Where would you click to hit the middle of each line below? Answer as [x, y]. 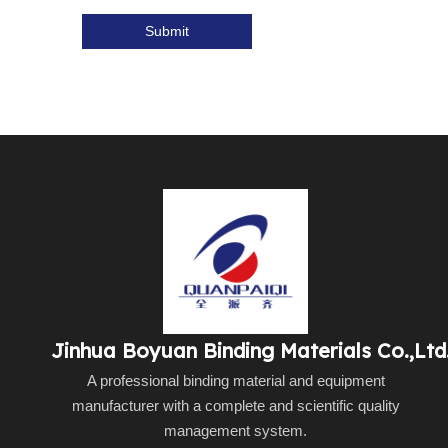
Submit [167, 31]
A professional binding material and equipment [235, 380]
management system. [236, 430]
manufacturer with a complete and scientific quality [235, 405]
